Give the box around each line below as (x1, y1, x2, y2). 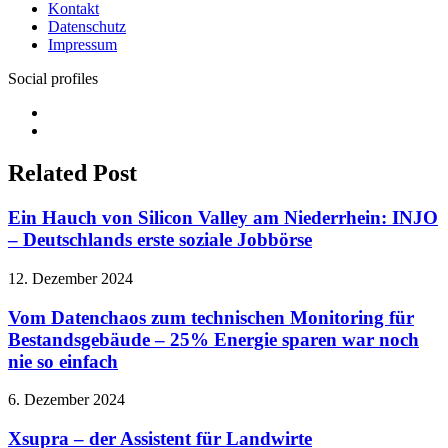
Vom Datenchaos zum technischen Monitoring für (8, 306, 414, 328)
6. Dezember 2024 (8, 391, 125, 409)
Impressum (48, 36, 117, 54)
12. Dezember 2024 (8, 270, 133, 287)
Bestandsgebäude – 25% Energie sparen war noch (8, 328, 419, 350)
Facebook (47, 103, 109, 121)
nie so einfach (8, 350, 118, 372)
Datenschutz (48, 18, 126, 36)
